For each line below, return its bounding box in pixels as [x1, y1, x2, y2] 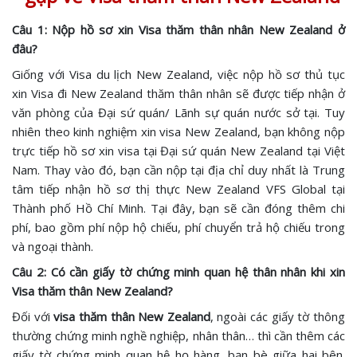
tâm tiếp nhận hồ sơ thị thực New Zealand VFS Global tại [12, 181, 345, 197]
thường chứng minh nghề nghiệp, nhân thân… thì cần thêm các [12, 328, 345, 343]
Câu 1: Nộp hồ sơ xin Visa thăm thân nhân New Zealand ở [12, 22, 345, 37]
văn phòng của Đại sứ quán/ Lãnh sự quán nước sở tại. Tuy [12, 104, 345, 120]
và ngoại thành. [12, 238, 96, 254]
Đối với [12, 308, 54, 324]
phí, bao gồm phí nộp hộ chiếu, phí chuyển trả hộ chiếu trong [12, 219, 345, 235]
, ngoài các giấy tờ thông [210, 308, 346, 324]
